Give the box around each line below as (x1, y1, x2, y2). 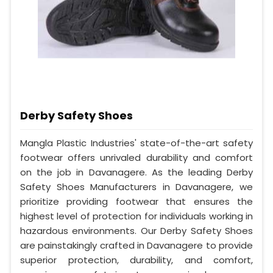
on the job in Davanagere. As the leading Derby (20, 165, 253, 179)
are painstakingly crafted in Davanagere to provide (20, 238, 253, 252)
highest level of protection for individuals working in (20, 209, 253, 222)
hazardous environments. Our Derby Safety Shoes (20, 224, 253, 237)
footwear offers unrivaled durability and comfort (20, 151, 253, 164)
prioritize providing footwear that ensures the (20, 194, 253, 208)
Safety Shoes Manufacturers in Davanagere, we (20, 180, 253, 193)
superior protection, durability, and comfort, (20, 253, 253, 266)
